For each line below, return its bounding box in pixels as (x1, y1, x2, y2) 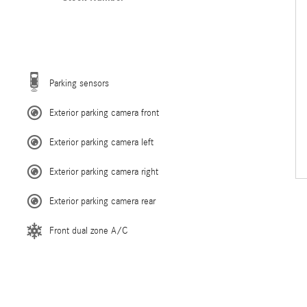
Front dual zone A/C (49, 225, 127, 236)
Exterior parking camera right (49, 167, 158, 177)
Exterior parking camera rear (49, 196, 156, 207)
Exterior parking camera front (49, 108, 159, 119)
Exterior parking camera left (49, 137, 153, 148)
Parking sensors (49, 78, 109, 89)
